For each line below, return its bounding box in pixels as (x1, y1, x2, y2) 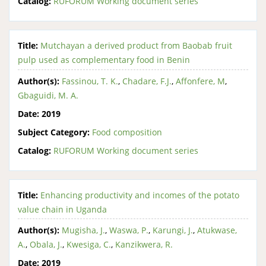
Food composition (92, 126, 162, 138)
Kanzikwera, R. (115, 239, 173, 250)
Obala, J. (30, 239, 62, 250)
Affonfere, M (176, 75, 225, 87)
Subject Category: (18, 126, 90, 138)
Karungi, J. (153, 224, 193, 236)
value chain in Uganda (18, 203, 107, 215)
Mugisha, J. (62, 224, 105, 236)
